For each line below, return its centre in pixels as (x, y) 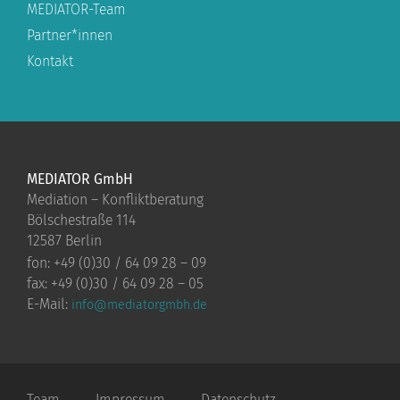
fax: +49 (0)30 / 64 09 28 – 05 (115, 283)
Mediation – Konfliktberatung (115, 199)
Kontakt (50, 62)
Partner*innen (70, 36)
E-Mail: (49, 304)
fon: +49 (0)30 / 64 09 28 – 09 (117, 262)
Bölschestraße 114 (81, 220)
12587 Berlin (64, 240)
